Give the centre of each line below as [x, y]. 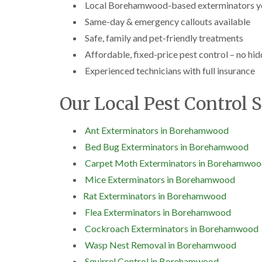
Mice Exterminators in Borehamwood [160, 179]
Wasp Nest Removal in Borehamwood [161, 245]
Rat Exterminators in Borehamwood [155, 196]
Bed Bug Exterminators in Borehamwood [167, 146]
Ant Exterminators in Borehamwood [157, 130]
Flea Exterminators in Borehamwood [158, 212]
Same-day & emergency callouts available [167, 21]
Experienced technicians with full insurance [169, 70]
